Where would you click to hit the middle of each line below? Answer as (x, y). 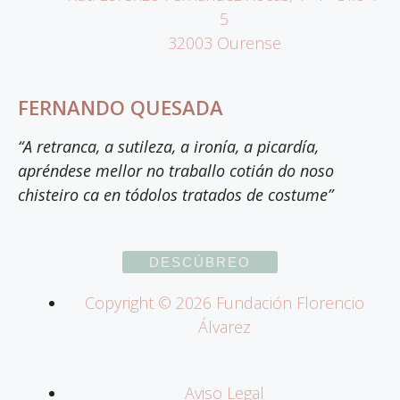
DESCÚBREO (200, 262)
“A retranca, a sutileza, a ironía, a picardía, (168, 147)
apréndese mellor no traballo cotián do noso (176, 171)
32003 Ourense (224, 43)
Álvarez (224, 327)
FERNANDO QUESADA (121, 108)
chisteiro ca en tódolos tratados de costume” (175, 195)
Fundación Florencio (287, 303)
